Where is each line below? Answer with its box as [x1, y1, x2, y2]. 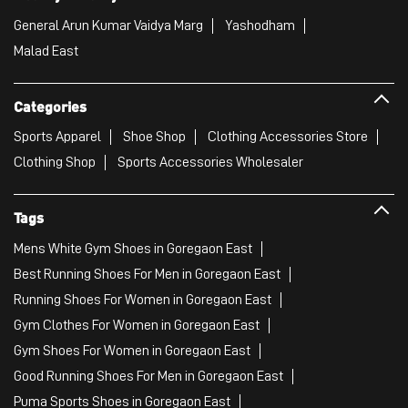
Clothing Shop [14, 155, 96, 170]
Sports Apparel [14, 129, 101, 145]
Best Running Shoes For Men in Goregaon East [14, 266, 280, 281]
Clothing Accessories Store [208, 129, 368, 145]
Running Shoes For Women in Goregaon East [14, 291, 271, 307]
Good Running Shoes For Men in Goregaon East [14, 368, 283, 383]
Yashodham [225, 17, 295, 33]
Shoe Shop [123, 129, 186, 145]
